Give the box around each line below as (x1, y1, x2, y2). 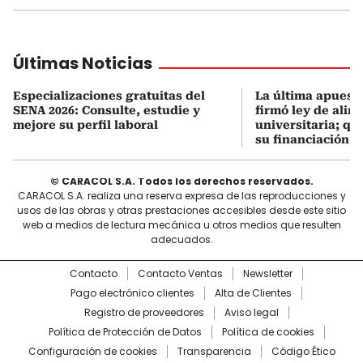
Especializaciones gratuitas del (13, 88, 205, 102)
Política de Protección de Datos (48, 324, 202, 339)
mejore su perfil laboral (13, 117, 158, 131)
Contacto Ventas (138, 266, 223, 280)
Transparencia (177, 344, 251, 358)
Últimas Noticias (13, 51, 152, 75)
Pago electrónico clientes (70, 285, 194, 300)
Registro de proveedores (83, 305, 204, 319)
